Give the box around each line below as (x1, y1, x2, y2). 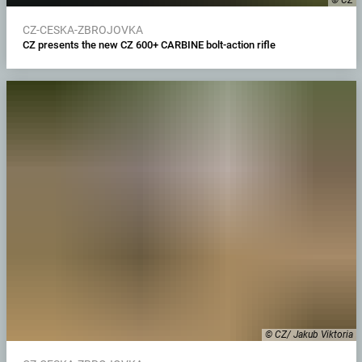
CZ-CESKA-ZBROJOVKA (22, 23, 143, 36)
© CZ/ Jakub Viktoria (264, 328, 353, 340)
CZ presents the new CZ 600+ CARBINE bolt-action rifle (22, 38, 276, 51)
